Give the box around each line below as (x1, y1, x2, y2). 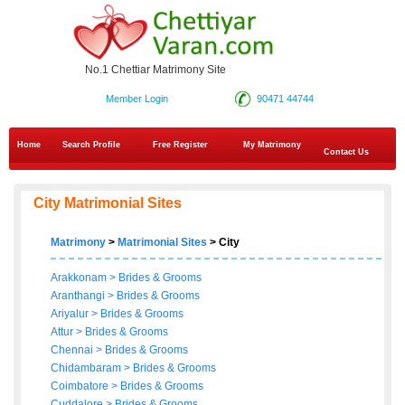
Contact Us (321, 147, 369, 157)
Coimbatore (51, 380, 111, 393)
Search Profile (62, 140, 120, 150)
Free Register (153, 140, 208, 150)
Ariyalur (51, 307, 91, 321)
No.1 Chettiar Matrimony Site (85, 63, 226, 77)
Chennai (51, 344, 96, 357)
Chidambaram (51, 362, 124, 375)
